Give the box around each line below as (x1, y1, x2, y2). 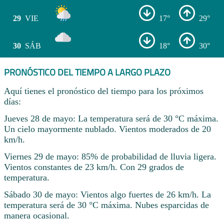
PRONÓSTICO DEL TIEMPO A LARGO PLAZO (4, 65, 170, 79)
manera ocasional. (4, 210, 69, 220)
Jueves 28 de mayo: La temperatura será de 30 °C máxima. (4, 113, 218, 124)
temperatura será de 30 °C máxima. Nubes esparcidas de (4, 199, 209, 210)
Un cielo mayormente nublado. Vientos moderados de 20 (4, 124, 211, 134)
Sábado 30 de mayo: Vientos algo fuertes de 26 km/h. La (4, 189, 211, 199)
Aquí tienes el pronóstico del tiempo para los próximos (4, 86, 203, 96)
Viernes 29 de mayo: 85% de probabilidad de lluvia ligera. (4, 151, 216, 161)
